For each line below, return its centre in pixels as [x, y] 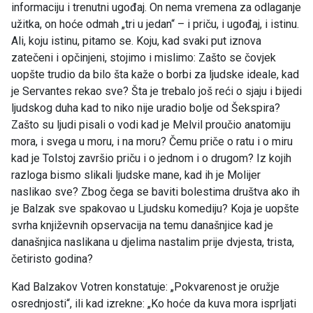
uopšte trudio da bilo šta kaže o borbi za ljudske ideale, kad [155, 75]
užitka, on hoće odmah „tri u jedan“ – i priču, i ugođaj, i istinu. [155, 24]
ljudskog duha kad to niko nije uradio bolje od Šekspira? [146, 108]
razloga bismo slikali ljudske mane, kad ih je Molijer [136, 175]
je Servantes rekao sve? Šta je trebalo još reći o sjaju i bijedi [156, 92]
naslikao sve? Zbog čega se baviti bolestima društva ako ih [155, 192]
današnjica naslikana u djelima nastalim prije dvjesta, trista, [153, 242]
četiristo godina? [52, 259]
